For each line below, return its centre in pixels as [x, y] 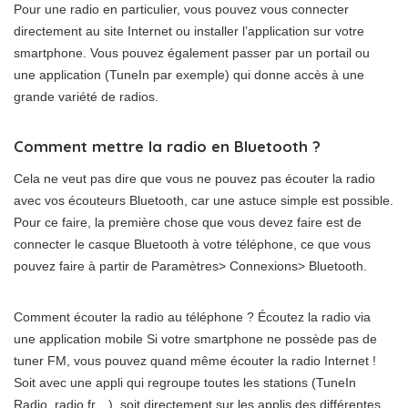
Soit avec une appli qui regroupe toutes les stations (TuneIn [185, 383]
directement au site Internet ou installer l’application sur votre [189, 31]
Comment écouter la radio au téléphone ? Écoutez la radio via [192, 317]
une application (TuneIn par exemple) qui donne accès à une [189, 75]
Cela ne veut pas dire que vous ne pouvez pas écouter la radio [194, 179]
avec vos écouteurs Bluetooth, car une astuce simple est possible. [204, 201]
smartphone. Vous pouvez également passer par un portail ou [192, 53]
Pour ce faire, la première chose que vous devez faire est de [188, 223]
